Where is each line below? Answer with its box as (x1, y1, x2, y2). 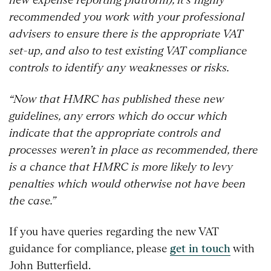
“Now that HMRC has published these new (9, 91, 224, 106)
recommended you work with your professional (9, 9, 244, 24)
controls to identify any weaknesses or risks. (9, 60, 229, 74)
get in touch (170, 241, 230, 256)
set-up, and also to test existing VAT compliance (9, 43, 247, 57)
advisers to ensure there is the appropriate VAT (9, 26, 243, 41)
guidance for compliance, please (9, 241, 170, 256)
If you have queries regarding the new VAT (9, 224, 218, 239)
